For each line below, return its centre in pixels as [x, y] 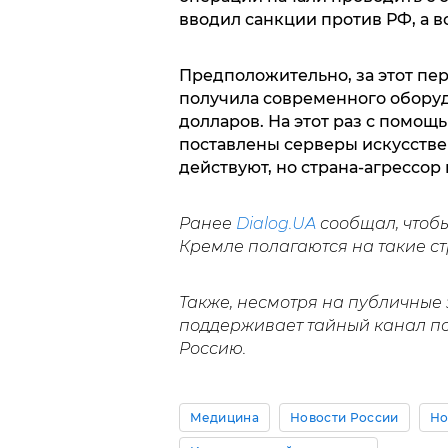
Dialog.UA [275, 224]
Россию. [212, 349]
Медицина [224, 418]
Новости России [344, 418]
